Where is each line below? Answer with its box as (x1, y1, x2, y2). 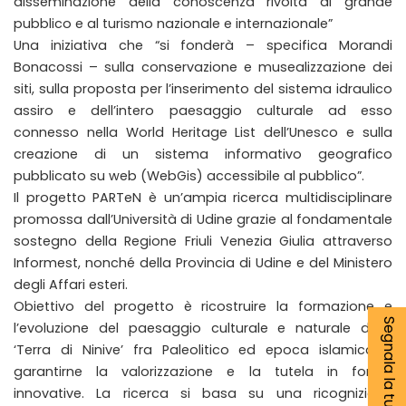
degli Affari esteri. (14, 275, 128, 294)
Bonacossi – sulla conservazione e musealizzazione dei (14, 57, 392, 76)
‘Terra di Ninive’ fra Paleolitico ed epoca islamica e (14, 340, 392, 359)
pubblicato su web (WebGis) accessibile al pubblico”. (14, 166, 364, 185)
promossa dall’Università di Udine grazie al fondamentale (14, 209, 392, 228)
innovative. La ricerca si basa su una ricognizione (14, 383, 392, 402)
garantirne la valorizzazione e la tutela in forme (14, 362, 392, 381)
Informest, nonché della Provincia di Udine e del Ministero (14, 253, 392, 272)
